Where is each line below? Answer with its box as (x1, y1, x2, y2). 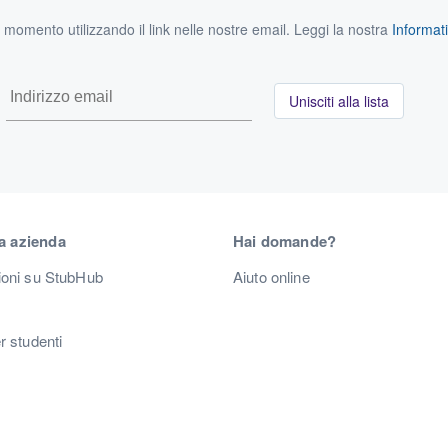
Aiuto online (233, 266, 310, 288)
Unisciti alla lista (289, 91, 389, 112)
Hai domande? (233, 230, 337, 253)
